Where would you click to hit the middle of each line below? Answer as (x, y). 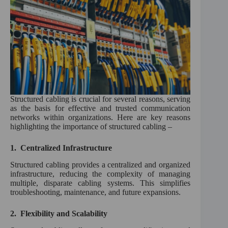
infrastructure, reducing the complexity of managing (101, 174)
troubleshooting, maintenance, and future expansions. (95, 192)
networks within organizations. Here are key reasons (101, 117)
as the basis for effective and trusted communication (101, 108)
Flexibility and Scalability (64, 213)
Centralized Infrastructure (66, 148)
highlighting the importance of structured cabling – (91, 126)
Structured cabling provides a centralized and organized (101, 164)
